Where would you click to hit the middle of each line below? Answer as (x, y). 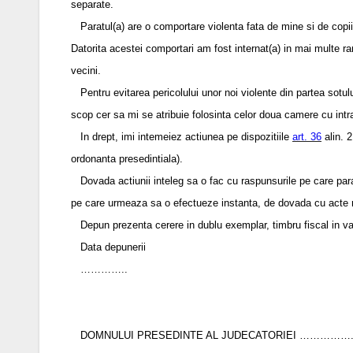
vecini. (86, 70)
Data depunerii (108, 247)
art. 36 (307, 136)
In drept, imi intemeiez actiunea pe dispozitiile (182, 136)
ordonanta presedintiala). (127, 158)
